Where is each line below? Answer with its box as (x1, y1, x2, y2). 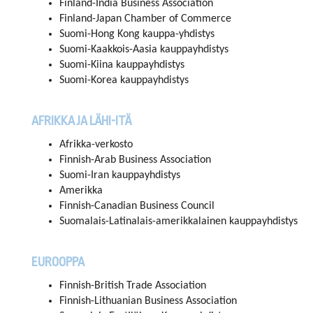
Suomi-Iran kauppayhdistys (59, 170, 180, 182)
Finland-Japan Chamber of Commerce (59, 13, 231, 25)
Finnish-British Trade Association (59, 280, 206, 292)
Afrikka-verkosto (59, 139, 133, 151)
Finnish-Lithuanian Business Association (59, 296, 237, 307)
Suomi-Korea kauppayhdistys (59, 75, 189, 87)
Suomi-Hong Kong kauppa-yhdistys (59, 29, 214, 41)
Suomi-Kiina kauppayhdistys (59, 59, 184, 71)
